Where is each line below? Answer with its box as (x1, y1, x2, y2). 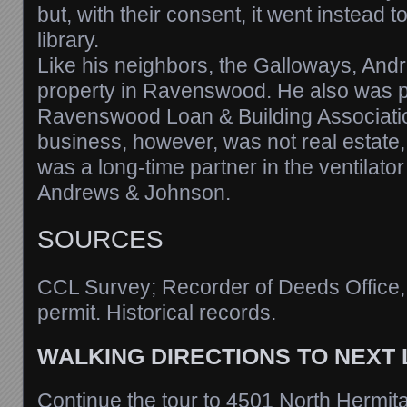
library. (37, 27, 99, 52)
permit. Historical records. (37, 300, 276, 324)
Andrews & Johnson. (37, 180, 231, 204)
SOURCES (37, 225, 164, 254)
